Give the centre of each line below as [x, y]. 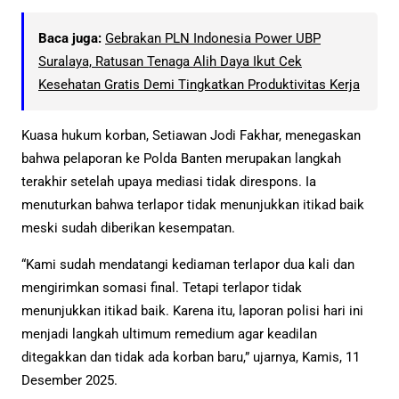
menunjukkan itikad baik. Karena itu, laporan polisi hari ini [192, 311]
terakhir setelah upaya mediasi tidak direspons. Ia [169, 182]
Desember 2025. [69, 381]
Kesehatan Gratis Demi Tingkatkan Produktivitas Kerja [199, 85]
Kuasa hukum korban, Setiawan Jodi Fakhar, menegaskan [191, 136]
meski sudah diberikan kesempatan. [128, 228]
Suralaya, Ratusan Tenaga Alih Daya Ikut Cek [170, 62]
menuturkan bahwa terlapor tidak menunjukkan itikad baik [193, 205]
